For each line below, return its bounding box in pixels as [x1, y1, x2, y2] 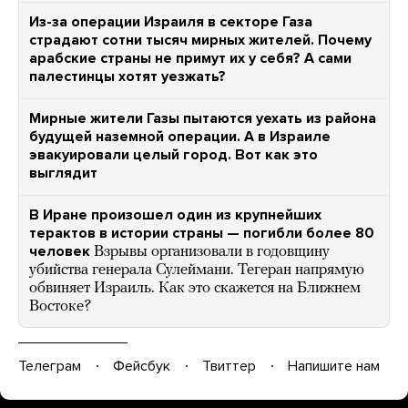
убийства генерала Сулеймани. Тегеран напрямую [29, 262, 364, 278]
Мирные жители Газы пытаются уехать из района [29, 109, 376, 127]
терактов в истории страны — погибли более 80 [29, 224, 374, 242]
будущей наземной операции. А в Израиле [29, 127, 331, 146]
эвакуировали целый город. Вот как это [29, 146, 318, 164]
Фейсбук [113, 356, 170, 375]
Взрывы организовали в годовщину [94, 244, 330, 260]
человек [29, 242, 90, 260]
